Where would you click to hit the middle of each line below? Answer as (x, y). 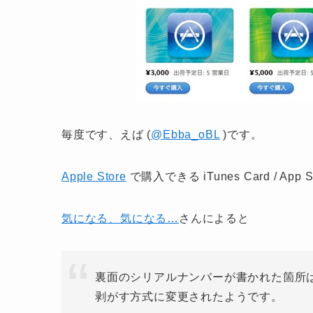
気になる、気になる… (120, 218)
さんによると (214, 218)
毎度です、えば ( (107, 134)
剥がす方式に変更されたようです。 (189, 297)
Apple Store (94, 176)
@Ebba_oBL (185, 134)
